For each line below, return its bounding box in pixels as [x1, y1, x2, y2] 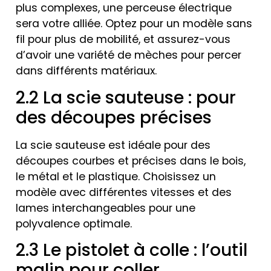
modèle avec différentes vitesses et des [16, 184, 232, 200]
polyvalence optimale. [16, 216, 132, 231]
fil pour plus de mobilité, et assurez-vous [16, 32, 230, 47]
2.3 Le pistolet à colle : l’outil [16, 238, 247, 263]
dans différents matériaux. [16, 64, 157, 79]
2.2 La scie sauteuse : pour [16, 85, 236, 109]
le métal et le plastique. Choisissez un [16, 169, 216, 184]
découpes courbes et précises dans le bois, [16, 153, 246, 168]
